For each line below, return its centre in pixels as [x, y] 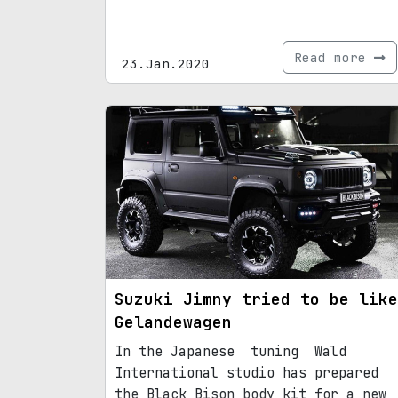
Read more [334, 57]
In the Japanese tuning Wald [231, 351]
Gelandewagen [173, 322]
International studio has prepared [247, 373]
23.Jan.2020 [166, 63]
